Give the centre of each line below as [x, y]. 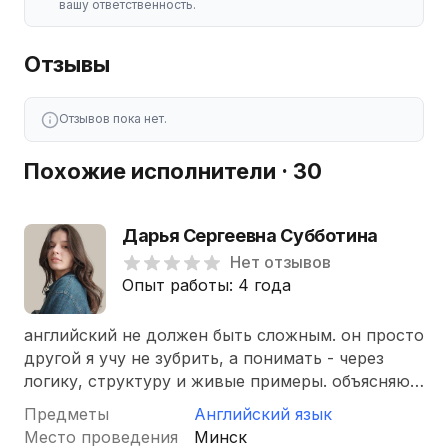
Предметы [66, 414]
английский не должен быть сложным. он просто [224, 335]
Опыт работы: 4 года [206, 285]
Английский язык [263, 414]
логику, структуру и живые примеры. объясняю [217, 381]
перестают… [75, 427]
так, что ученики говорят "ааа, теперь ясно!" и [209, 404]
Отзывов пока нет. [113, 118]
